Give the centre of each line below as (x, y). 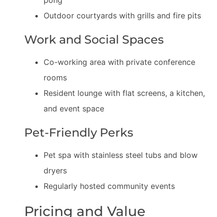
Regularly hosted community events (109, 186)
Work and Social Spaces (94, 39)
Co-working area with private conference (119, 62)
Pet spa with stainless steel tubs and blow (121, 155)
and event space (74, 108)
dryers (55, 170)
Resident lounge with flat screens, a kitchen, (124, 93)
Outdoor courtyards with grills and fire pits (122, 15)
